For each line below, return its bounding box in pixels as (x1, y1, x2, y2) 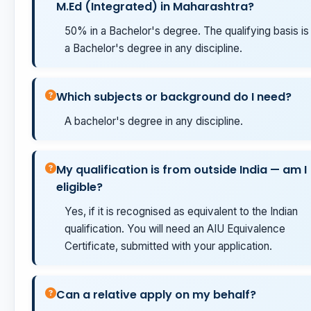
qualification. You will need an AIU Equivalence (65, 222, 285, 236)
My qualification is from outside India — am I (56, 162, 307, 178)
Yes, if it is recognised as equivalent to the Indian (65, 205, 298, 219)
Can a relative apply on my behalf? (56, 287, 256, 303)
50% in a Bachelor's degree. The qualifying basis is (65, 24, 309, 38)
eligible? (56, 179, 103, 196)
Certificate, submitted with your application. (65, 239, 272, 253)
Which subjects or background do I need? (56, 89, 292, 106)
